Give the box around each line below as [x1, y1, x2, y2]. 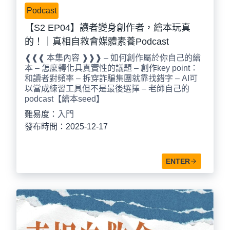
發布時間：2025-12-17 [25, 122, 108, 131]
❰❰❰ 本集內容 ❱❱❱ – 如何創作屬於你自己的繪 [25, 53, 201, 63]
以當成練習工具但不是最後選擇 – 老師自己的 [25, 84, 189, 93]
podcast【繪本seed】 [25, 94, 104, 104]
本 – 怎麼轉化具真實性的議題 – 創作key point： [25, 64, 198, 73]
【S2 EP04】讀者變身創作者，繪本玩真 [25, 23, 190, 33]
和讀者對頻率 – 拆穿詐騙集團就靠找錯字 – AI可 [25, 74, 198, 83]
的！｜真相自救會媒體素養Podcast [25, 36, 169, 47]
